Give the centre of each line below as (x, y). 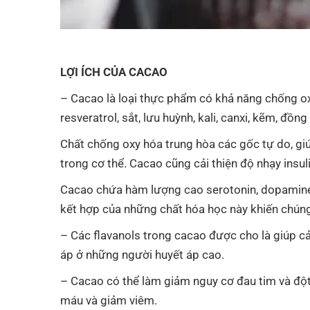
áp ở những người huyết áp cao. (142, 254)
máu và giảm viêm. (109, 300)
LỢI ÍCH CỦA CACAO (114, 72)
